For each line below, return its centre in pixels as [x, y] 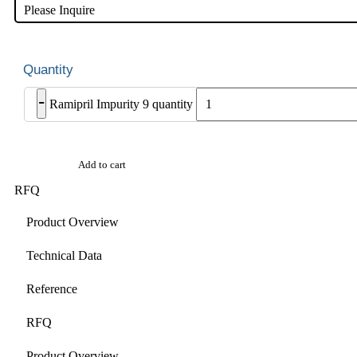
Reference [52, 288]
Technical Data [64, 255]
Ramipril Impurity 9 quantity [121, 104]
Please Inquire [59, 10]
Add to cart [102, 165]
